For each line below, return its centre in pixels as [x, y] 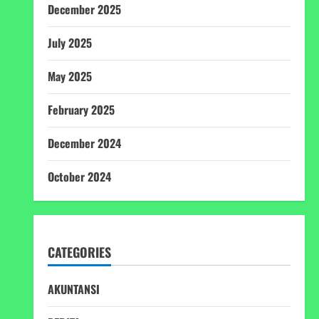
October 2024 [79, 177]
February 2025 [81, 110]
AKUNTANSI [73, 289]
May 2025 [69, 76]
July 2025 [69, 43]
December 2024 [84, 143]
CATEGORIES [79, 252]
